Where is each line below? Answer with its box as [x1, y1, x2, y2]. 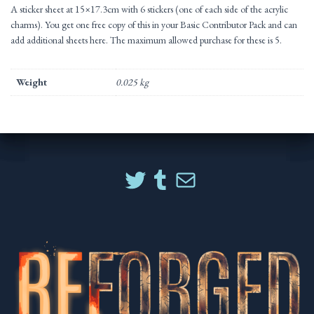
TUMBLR [172, 150, 190, 183]
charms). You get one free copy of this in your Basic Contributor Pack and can [11, 18, 297, 32]
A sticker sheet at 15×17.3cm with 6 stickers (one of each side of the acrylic [11, 3, 288, 16]
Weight [16, 76, 47, 89]
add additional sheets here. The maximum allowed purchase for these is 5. [11, 34, 282, 47]
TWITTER [147, 150, 165, 183]
